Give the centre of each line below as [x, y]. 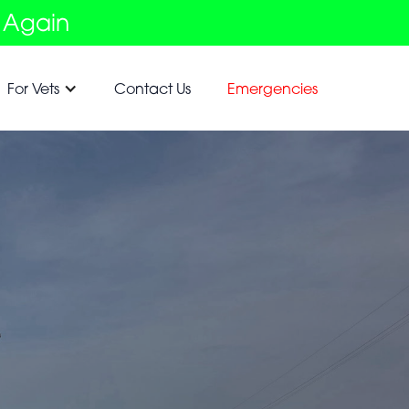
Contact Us [152, 88]
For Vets [33, 88]
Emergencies [272, 88]
